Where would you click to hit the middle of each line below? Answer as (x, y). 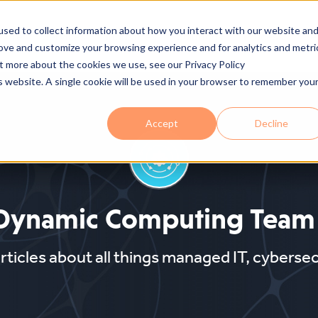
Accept (162, 123)
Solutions (200, 36)
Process (264, 36)
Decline (271, 123)
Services (64, 36)
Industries (131, 36)
